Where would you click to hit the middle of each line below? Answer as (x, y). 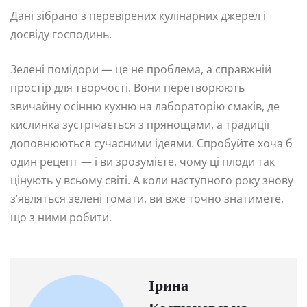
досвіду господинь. (61, 34)
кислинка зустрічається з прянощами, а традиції (140, 124)
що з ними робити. (61, 217)
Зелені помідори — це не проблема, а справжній (141, 69)
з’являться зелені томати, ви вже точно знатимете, (147, 198)
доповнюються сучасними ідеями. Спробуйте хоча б (151, 143)
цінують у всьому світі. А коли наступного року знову (152, 180)
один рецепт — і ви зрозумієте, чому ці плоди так (143, 161)
